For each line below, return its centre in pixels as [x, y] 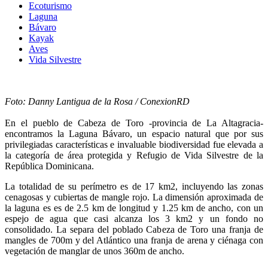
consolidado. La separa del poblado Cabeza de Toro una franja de [134, 229]
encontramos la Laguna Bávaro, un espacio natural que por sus [134, 133]
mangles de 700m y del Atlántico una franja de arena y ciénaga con [134, 240]
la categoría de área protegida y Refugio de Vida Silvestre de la [134, 155]
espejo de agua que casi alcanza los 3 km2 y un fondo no [134, 218]
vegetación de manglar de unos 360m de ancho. [95, 251]
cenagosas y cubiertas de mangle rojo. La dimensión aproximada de [134, 197]
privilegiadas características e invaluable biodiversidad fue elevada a [134, 144]
